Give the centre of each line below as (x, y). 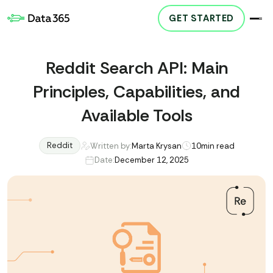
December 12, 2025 (151, 160)
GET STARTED (201, 18)
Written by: (111, 146)
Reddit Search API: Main (136, 68)
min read (218, 146)
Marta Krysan (156, 146)
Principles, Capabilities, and (136, 92)
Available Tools (136, 115)
